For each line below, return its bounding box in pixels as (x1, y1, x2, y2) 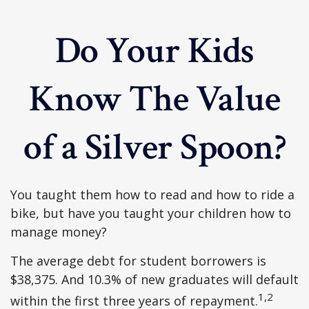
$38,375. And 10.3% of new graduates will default (10, 271, 299, 288)
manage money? (10, 223, 107, 240)
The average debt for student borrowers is (10, 252, 266, 269)
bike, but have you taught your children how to (10, 205, 291, 221)
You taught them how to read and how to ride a (10, 186, 295, 203)
